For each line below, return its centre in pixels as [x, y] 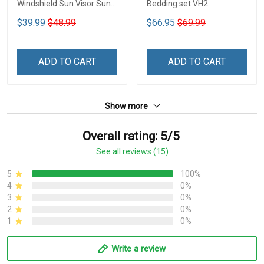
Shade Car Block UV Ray [62, 17]
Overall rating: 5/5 [131, 136]
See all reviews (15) [132, 152]
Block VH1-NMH [46, 30]
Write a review [138, 249]
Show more [127, 106]
